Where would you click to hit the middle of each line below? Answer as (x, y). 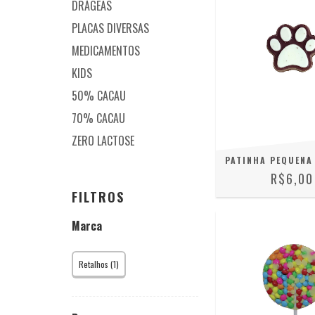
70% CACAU (98, 118)
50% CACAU (99, 95)
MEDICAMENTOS (106, 50)
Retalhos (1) (99, 264)
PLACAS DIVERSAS (110, 28)
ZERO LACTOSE (103, 140)
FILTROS (98, 197)
